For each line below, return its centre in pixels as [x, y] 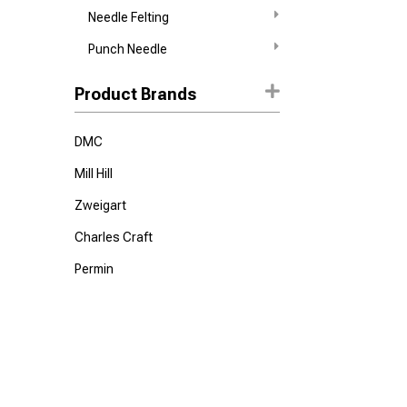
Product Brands [136, 94]
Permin [94, 269]
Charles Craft [114, 237]
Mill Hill [94, 174]
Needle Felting [129, 17]
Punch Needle [128, 49]
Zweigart [101, 205]
